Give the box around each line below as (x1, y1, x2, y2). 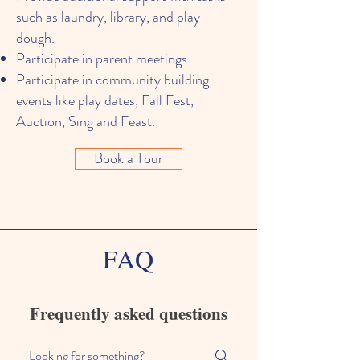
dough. (16, 27, 55, 48)
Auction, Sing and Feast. (16, 111, 155, 132)
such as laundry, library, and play (16, 6, 200, 27)
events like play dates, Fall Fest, (16, 90, 194, 111)
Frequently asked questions (30, 301, 227, 325)
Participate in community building (16, 69, 209, 90)
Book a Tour (94, 148, 163, 169)
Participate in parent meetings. (16, 48, 190, 69)
